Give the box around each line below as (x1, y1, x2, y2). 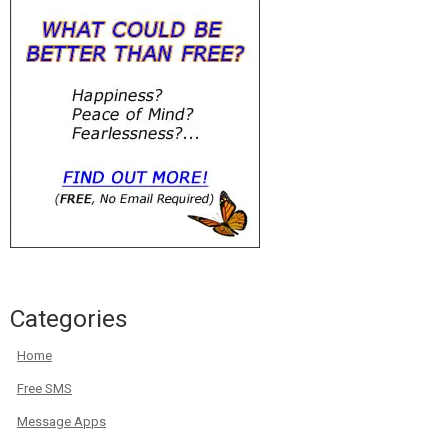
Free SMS (17, 380, 72, 396)
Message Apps (17, 413, 106, 429)
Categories (10, 303, 128, 333)
